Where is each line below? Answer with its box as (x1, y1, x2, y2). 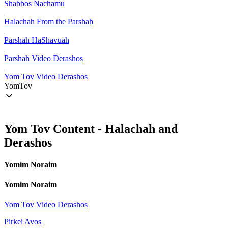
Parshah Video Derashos (4, 53, 83, 63)
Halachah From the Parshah (4, 17, 93, 26)
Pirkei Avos (4, 217, 41, 226)
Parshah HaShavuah (4, 35, 69, 44)
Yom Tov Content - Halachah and (4, 122, 178, 135)
